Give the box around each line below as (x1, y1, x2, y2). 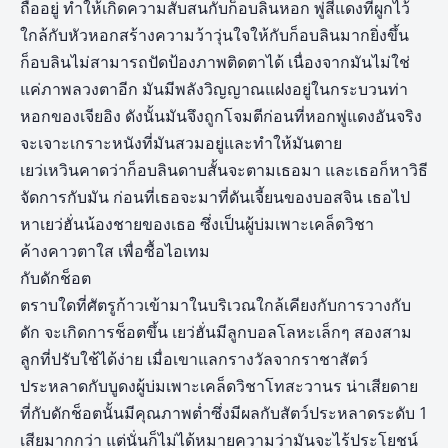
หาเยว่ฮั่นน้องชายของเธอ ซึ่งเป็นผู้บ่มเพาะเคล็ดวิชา (20, 213, 374, 236)
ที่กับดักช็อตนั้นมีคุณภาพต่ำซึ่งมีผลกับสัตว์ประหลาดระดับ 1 (20, 402, 428, 425)
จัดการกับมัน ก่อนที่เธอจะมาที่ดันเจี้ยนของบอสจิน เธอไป (20, 186, 410, 209)
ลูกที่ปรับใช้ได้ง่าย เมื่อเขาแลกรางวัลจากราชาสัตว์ (20, 348, 368, 371)
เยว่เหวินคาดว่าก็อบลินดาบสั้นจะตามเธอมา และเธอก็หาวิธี (20, 159, 428, 182)
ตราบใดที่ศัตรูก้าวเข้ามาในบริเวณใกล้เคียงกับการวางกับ (20, 294, 411, 317)
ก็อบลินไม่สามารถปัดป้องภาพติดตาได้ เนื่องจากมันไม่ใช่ (20, 51, 410, 74)
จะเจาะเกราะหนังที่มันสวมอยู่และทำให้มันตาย (20, 132, 342, 155)
